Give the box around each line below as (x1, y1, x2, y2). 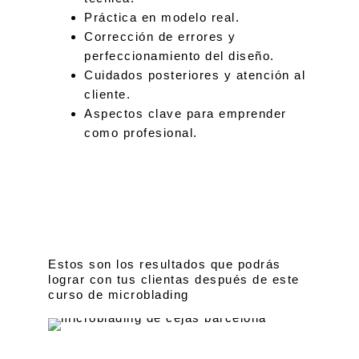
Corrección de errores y (84, 29, 236, 43)
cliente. (84, 87, 131, 101)
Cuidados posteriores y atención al (84, 67, 305, 82)
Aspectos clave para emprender (84, 106, 287, 120)
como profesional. (84, 125, 198, 139)
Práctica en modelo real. (84, 10, 240, 24)
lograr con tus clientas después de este (48, 272, 300, 286)
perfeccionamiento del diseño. (84, 48, 275, 63)
